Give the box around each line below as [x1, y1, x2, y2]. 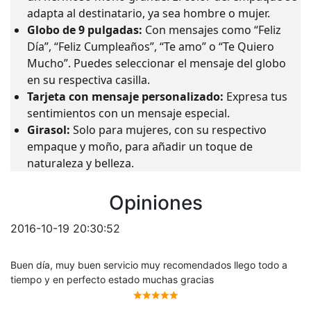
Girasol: [27, 122, 70, 138]
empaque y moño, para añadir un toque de [27, 139, 253, 155]
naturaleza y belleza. [27, 155, 134, 171]
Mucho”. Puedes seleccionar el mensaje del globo [27, 56, 286, 72]
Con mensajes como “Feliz [142, 22, 281, 38]
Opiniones [108, 191, 203, 215]
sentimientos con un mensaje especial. [27, 106, 230, 121]
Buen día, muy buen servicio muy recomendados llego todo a [10, 259, 287, 271]
